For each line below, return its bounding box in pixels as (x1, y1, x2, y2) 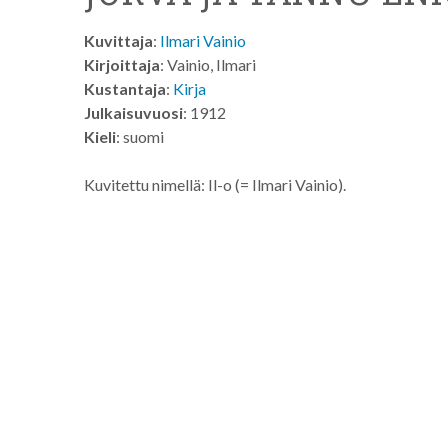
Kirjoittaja (84, 55, 160, 74)
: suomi (116, 127, 164, 146)
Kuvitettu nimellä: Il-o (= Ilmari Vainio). (84, 175, 346, 194)
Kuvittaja (84, 31, 153, 50)
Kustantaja (84, 79, 166, 98)
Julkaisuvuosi (84, 103, 183, 122)
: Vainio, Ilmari (160, 55, 256, 74)
